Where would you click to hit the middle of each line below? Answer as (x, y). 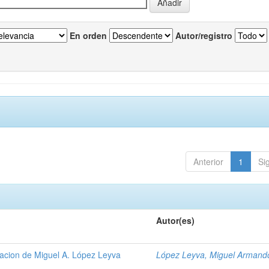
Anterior (208, 162)
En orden (88, 35)
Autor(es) (176, 220)
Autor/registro (204, 35)
